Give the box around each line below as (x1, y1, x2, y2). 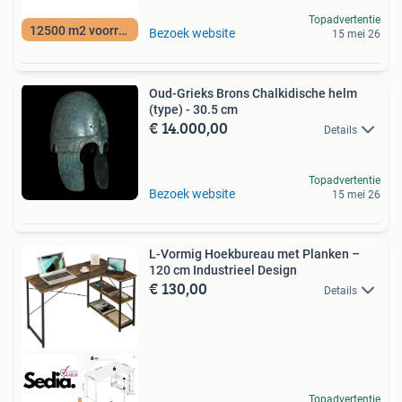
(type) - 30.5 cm (149, 102, 238, 117)
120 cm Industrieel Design (149, 263, 297, 277)
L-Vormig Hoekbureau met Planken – (149, 247, 360, 261)
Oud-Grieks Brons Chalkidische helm (149, 86, 357, 100)
